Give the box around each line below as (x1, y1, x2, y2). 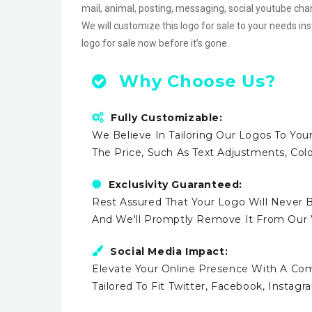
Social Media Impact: (110, 244, 228, 258)
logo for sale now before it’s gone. (81, 38, 229, 49)
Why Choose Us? (114, 70, 276, 91)
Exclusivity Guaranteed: (109, 178, 243, 191)
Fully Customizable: (111, 111, 223, 124)
